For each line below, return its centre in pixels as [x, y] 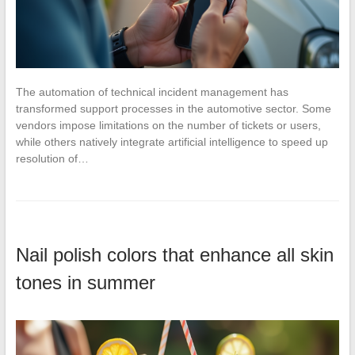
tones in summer [85, 283]
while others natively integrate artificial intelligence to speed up [172, 142]
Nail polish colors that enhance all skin [174, 255]
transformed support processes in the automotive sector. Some [173, 109]
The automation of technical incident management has [152, 92]
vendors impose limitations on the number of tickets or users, [168, 126]
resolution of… [52, 159]
